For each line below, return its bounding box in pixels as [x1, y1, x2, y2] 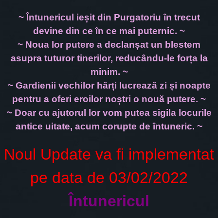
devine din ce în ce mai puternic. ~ [33, 26, 185, 36]
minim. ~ [90, 67, 128, 77]
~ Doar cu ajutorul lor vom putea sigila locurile [6, 108, 212, 118]
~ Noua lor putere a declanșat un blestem [18, 39, 200, 50]
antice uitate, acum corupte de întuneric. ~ [16, 121, 202, 131]
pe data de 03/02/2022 [30, 169, 188, 186]
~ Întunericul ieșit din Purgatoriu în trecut [18, 12, 200, 22]
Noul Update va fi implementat [4, 145, 214, 163]
